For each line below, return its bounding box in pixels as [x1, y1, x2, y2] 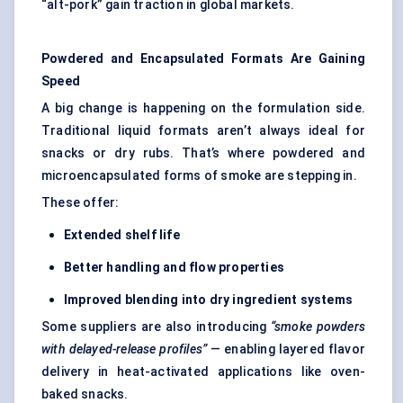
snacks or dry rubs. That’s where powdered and [41, 146, 365, 161]
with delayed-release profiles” [41, 342, 208, 357]
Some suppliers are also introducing [41, 319, 271, 335]
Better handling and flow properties [64, 260, 284, 275]
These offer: [41, 195, 120, 210]
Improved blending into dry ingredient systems [64, 292, 353, 308]
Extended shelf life [64, 228, 180, 243]
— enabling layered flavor [207, 342, 365, 357]
